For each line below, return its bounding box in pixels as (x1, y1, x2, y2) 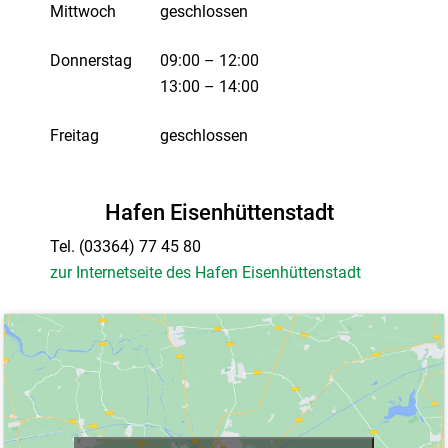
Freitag (50, 126, 100, 146)
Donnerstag (50, 51, 133, 71)
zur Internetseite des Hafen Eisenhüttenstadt (50, 263, 362, 283)
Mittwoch (50, 2, 117, 22)
